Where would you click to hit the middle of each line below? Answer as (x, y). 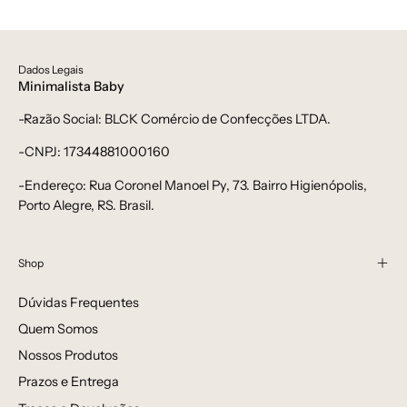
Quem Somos (58, 328)
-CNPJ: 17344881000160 (94, 152)
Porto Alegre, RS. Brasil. (86, 205)
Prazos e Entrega (69, 382)
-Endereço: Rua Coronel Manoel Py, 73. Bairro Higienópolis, (193, 185)
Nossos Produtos (68, 356)
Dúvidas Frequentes (79, 302)
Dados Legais (51, 69)
